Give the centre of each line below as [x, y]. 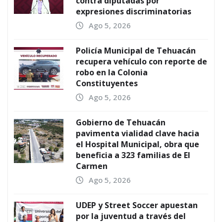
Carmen [92, 166]
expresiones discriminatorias [134, 12]
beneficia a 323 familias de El [133, 155]
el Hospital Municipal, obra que [138, 144]
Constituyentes [107, 83]
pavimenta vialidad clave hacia [138, 134]
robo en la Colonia [112, 73]
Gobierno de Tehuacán [121, 123]
